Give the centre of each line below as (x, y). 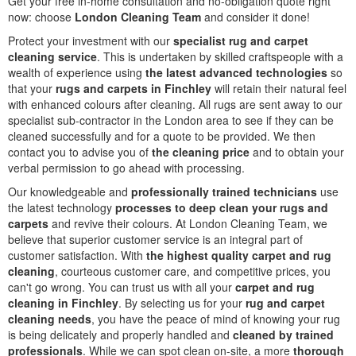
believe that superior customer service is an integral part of (155, 239)
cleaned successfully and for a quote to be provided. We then (162, 136)
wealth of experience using (75, 72)
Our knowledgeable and (70, 192)
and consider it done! (255, 17)
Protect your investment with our (91, 41)
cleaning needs (50, 319)
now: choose (41, 17)
